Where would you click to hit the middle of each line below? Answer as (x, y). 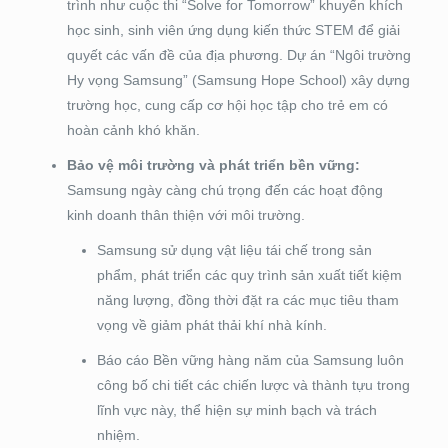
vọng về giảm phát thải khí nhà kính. (213, 324)
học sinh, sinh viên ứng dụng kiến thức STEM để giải (233, 29)
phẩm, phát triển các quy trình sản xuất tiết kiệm (249, 274)
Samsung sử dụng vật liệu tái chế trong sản (234, 249)
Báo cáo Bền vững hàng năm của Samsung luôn (250, 359)
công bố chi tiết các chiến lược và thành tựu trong (253, 384)
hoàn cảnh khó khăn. (133, 129)
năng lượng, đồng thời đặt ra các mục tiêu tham (247, 299)
